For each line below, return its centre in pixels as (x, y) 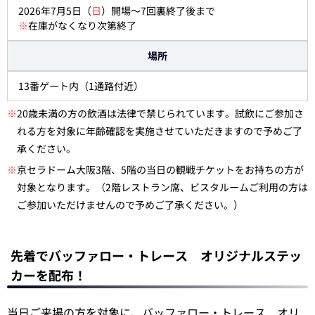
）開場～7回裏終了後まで (158, 10)
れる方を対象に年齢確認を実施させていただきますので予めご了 (160, 130)
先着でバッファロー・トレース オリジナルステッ (156, 255)
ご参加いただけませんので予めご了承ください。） (130, 204)
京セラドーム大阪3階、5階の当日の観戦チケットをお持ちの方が (160, 169)
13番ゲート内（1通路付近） (81, 85)
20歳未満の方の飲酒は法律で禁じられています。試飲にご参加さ (160, 113)
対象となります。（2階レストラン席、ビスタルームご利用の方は (162, 187)
